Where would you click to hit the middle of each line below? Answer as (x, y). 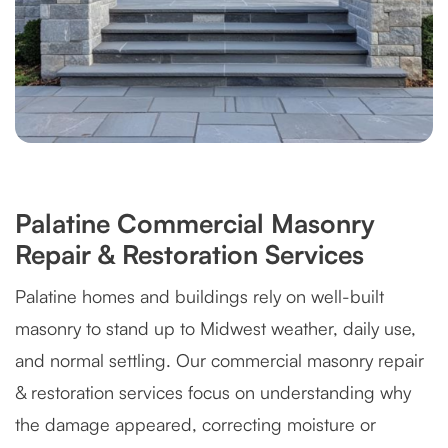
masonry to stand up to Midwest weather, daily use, (215, 328)
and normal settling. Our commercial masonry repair (219, 360)
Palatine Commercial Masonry (195, 223)
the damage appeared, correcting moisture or (195, 424)
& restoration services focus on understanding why (213, 392)
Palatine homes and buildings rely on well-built (199, 296)
